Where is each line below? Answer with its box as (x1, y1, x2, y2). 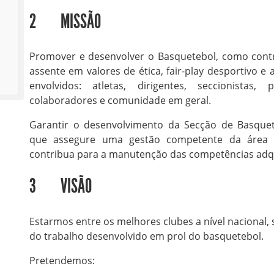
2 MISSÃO (29, 9, 101, 33)
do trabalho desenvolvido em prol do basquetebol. (29, 229, 264, 243)
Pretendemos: (29, 253, 95, 267)
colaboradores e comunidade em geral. (29, 94, 211, 108)
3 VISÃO (29, 174, 92, 198)
